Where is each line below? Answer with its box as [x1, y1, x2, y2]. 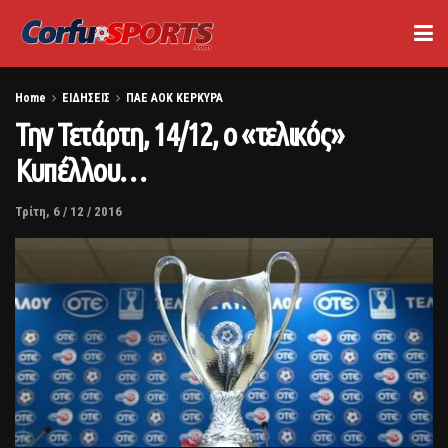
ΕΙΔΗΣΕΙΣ [62, 91, 110, 105]
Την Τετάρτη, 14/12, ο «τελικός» [15, 116, 344, 152]
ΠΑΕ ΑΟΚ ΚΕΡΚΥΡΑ [126, 91, 223, 105]
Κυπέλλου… [15, 152, 146, 188]
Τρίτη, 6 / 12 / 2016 [15, 203, 122, 219]
